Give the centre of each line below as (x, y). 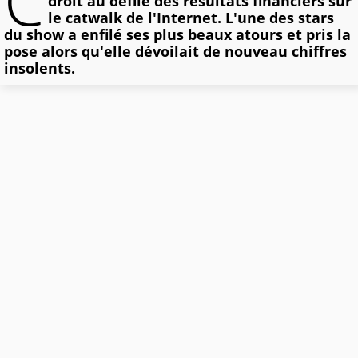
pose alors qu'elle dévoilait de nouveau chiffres (175, 52)
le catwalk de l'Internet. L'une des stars (191, 18)
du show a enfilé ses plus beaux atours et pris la (177, 35)
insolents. (40, 68)
